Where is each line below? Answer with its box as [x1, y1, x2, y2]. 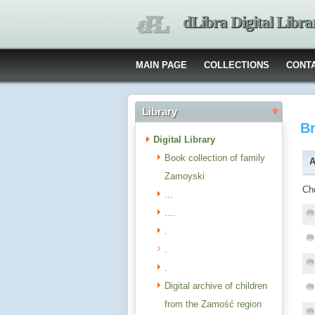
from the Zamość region [165, 299, 262, 309]
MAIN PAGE [136, 60, 187, 70]
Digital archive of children [165, 281, 267, 291]
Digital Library [153, 134, 215, 145]
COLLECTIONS [204, 60, 269, 70]
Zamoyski [165, 171, 205, 181]
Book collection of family [165, 153, 265, 163]
